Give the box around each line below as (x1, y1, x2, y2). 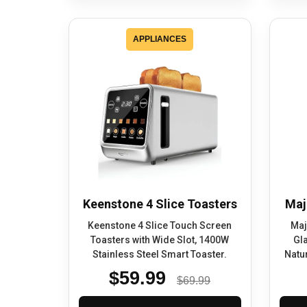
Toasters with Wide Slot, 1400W (90, 234, 230, 246)
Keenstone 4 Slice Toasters (82, 197, 237, 212)
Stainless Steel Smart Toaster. (93, 249, 228, 260)
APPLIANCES (133, 34, 187, 45)
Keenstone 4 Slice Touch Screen (88, 220, 232, 232)
